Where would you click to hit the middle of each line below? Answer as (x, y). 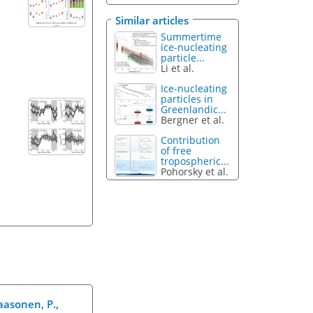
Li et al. (178, 68)
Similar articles (152, 21)
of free (176, 150)
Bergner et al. (193, 119)
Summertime (191, 37)
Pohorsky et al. (195, 171)
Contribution (191, 140)
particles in (187, 99)
